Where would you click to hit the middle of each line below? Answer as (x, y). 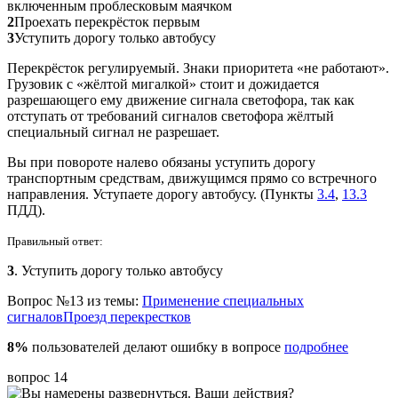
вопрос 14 (37, 377)
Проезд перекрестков (127, 316)
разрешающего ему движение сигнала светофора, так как (181, 99)
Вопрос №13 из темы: (75, 300)
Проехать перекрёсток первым (107, 21)
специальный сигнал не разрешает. (113, 131)
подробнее (316, 346)
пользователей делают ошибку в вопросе (156, 346)
